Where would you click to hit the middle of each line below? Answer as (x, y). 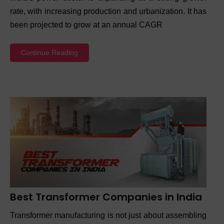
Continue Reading (49, 53)
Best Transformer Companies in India (106, 197)
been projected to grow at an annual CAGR (86, 25)
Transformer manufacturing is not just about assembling (108, 215)
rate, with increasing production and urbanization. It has (108, 11)
